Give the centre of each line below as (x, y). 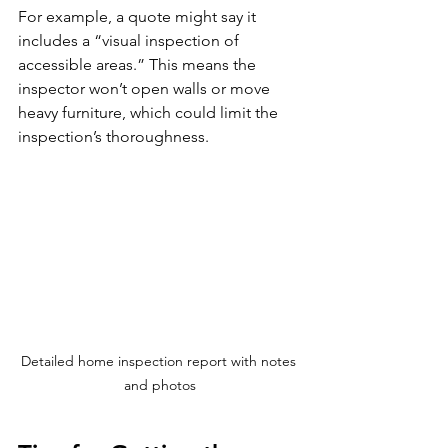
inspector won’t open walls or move (146, 88)
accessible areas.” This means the (139, 64)
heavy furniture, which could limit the (150, 112)
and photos (160, 384)
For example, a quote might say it (139, 16)
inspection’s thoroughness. (113, 136)
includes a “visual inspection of (130, 40)
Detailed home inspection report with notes (160, 360)
